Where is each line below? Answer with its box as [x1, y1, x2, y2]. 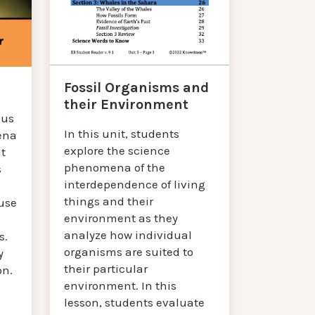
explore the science [64, 143, 171, 157]
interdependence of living [64, 176, 206, 191]
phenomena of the [64, 160, 166, 174]
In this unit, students [64, 126, 180, 141]
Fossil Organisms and [64, 79, 210, 96]
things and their [64, 193, 154, 208]
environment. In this [64, 278, 177, 292]
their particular [64, 261, 148, 276]
